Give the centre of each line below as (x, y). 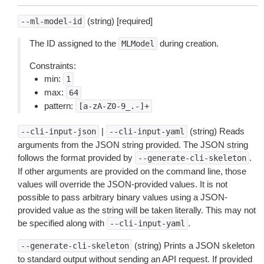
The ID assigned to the (74, 43)
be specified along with (62, 223)
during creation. (188, 43)
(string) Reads (216, 131)
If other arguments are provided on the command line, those (132, 171)
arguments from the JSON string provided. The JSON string (133, 145)
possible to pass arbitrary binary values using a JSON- (123, 197)
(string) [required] (119, 21)
